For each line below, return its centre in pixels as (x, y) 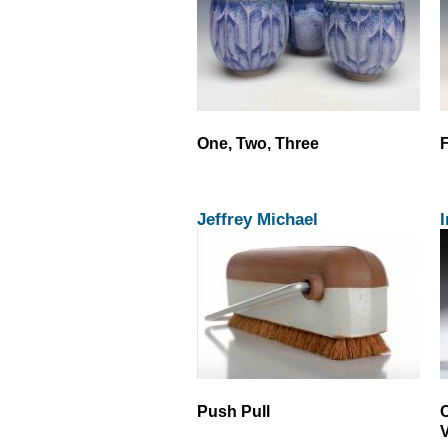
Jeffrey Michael (257, 219)
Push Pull (233, 411)
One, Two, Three (258, 143)
